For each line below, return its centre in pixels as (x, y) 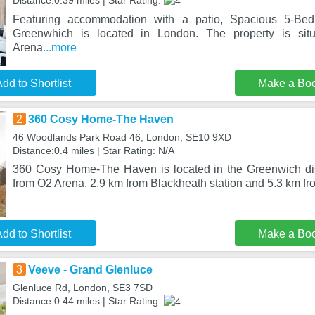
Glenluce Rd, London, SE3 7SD (82, 288)
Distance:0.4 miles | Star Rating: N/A (93, 150)
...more (59, 47)
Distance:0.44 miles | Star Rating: (88, 301)
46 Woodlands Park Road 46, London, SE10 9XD (122, 137)
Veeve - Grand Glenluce (90, 270)
